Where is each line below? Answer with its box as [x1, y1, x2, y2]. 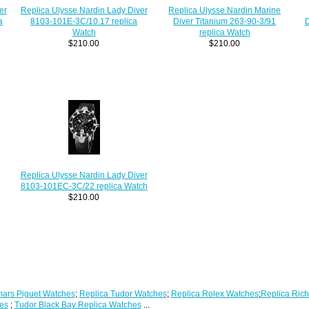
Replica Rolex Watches [170, 288, 259, 298]
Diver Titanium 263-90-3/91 [173, 16, 277, 26]
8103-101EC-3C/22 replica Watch [20, 181, 148, 190]
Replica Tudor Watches [79, 288, 167, 298]
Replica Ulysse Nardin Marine [168, 5, 281, 14]
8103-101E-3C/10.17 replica [30, 16, 138, 26]
